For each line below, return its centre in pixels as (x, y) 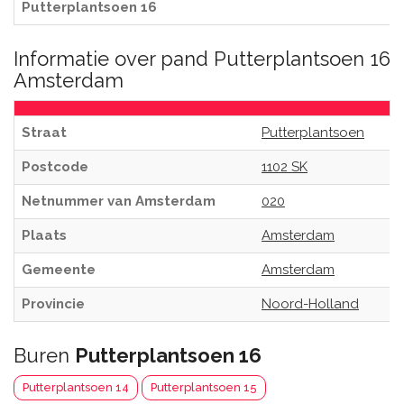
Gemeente (59, 270)
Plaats (44, 235)
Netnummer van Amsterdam (119, 201)
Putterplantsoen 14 (76, 387)
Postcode (55, 167)
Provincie (53, 304)
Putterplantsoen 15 (204, 387)
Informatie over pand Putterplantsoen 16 (202, 59)
